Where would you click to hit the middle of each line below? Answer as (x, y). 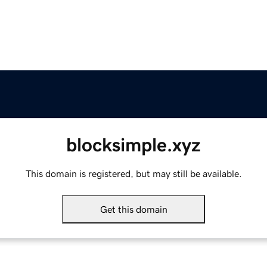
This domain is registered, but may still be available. (133, 174)
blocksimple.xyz (133, 145)
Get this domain (133, 209)
